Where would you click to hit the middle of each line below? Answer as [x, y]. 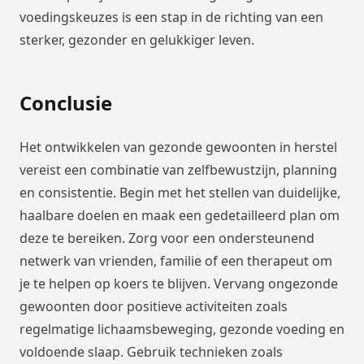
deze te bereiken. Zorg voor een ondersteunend [167, 238]
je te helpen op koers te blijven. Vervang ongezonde [179, 283]
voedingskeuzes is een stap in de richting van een [171, 17]
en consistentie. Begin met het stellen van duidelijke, [180, 192]
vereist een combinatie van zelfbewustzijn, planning [178, 169]
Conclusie [66, 102]
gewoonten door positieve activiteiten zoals [154, 306]
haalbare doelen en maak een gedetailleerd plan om [180, 215]
